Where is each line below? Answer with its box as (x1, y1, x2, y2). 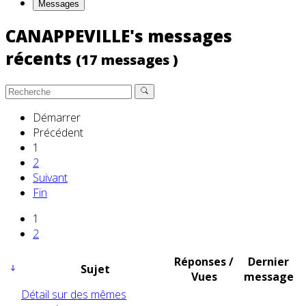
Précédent (33, 124, 83, 140)
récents (5, 47, 76, 70)
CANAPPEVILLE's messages (5, 25, 232, 48)
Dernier (248, 253, 289, 269)
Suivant (33, 169, 68, 185)
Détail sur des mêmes (21, 286, 126, 302)
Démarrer (33, 109, 81, 125)
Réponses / (174, 253, 234, 269)
